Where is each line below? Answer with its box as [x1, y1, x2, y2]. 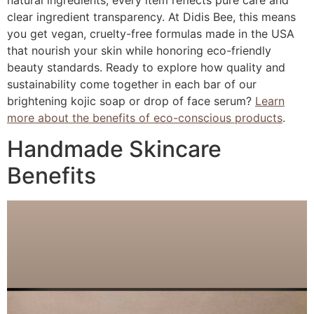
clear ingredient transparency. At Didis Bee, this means [7, 10, 296, 24]
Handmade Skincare [7, 135, 221, 163]
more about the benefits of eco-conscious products [7, 111, 282, 125]
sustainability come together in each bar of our [7, 77, 257, 91]
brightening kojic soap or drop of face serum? [7, 94, 255, 108]
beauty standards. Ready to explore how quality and [7, 60, 285, 74]
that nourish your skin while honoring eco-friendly [7, 43, 271, 57]
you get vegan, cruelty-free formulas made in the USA [7, 27, 294, 41]
